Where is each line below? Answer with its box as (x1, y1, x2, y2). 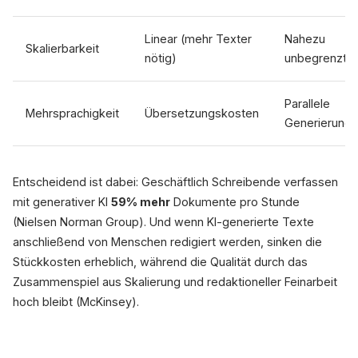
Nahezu (284, 32, 325, 46)
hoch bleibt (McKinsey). (13, 295, 139, 308)
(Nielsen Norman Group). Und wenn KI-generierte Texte (13, 215, 314, 229)
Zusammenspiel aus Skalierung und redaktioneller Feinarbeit (13, 275, 337, 288)
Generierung (284, 116, 352, 129)
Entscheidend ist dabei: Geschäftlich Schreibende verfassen (13, 175, 338, 189)
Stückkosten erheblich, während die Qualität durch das (13, 255, 308, 268)
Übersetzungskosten (145, 106, 259, 120)
